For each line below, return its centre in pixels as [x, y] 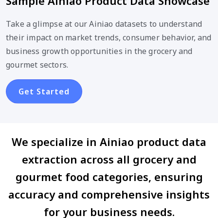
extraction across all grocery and [109, 159]
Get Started [44, 91]
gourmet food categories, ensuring [109, 176]
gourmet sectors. [37, 64]
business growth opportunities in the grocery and [99, 51]
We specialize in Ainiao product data [109, 141]
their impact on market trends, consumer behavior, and [109, 37]
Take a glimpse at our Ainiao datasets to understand [104, 24]
